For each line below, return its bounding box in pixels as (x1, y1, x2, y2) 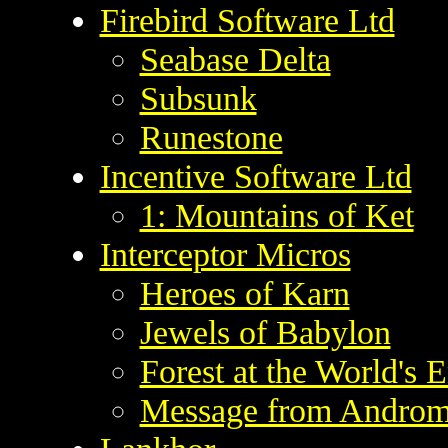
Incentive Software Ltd (99, 157, 412, 196)
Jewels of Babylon (139, 313, 391, 352)
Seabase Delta (139, 40, 331, 79)
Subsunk (139, 79, 257, 118)
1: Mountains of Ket (139, 196, 414, 235)
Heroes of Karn (139, 274, 350, 313)
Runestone (139, 118, 283, 157)
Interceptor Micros (99, 235, 351, 274)
